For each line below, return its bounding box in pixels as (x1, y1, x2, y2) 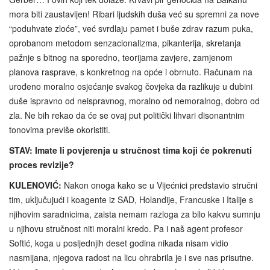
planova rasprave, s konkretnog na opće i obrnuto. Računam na (9, 65, 253, 78)
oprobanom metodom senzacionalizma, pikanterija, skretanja (9, 36, 241, 49)
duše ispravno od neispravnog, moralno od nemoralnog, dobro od (9, 94, 260, 107)
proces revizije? (9, 158, 74, 171)
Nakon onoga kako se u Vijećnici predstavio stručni (61, 178, 257, 191)
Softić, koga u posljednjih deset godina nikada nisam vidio (9, 236, 228, 249)
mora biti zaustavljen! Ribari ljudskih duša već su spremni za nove (9, 7, 259, 20)
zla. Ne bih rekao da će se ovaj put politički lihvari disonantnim (9, 108, 245, 121)
